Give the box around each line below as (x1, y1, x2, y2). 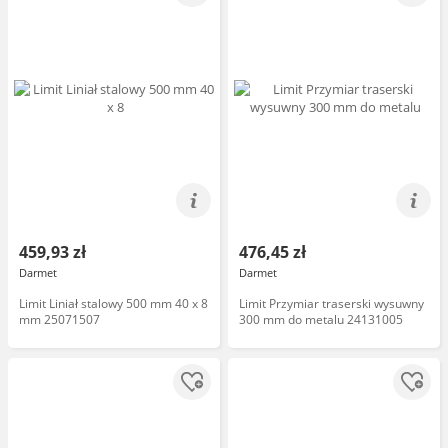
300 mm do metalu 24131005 (239, 311, 403, 328)
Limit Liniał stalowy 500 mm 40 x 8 (19, 295, 208, 312)
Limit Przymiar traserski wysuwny (239, 295, 424, 312)
